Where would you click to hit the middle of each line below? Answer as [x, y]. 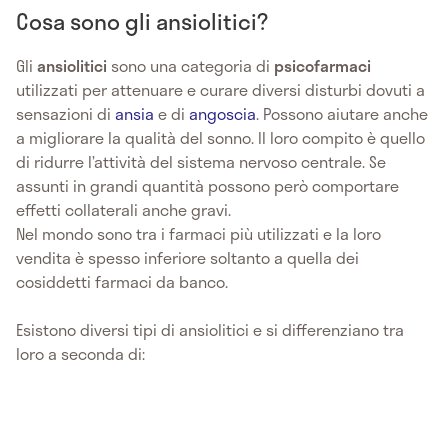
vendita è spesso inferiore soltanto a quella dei [187, 258]
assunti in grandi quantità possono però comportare [207, 186]
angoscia [222, 114]
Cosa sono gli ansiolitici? [142, 21]
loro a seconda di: [80, 354]
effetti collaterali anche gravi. [123, 210]
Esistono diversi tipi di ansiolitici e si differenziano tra [210, 330]
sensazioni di [65, 114]
